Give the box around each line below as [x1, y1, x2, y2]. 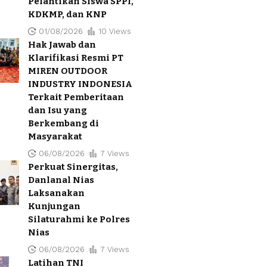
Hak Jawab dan [28, 39, 96, 50]
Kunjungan [28, 200, 80, 212]
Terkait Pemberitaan [28, 91, 124, 103]
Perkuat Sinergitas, [28, 161, 118, 172]
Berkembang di [28, 117, 99, 129]
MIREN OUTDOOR [28, 65, 107, 76]
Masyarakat [28, 131, 82, 142]
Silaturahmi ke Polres [28, 213, 130, 225]
